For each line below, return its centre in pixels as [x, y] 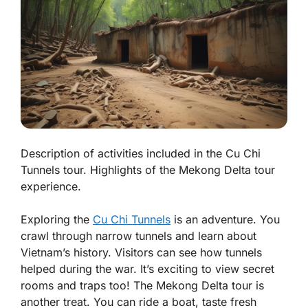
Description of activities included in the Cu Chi [141, 154]
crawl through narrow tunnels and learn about [139, 236]
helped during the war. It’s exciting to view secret [147, 269]
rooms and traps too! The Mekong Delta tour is [142, 286]
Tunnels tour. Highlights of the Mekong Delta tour [148, 170]
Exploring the [57, 220]
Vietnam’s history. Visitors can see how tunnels [141, 253]
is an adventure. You [225, 220]
